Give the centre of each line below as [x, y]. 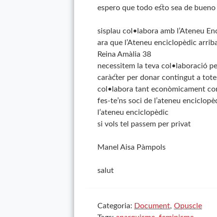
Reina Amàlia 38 [124, 54]
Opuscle [188, 206]
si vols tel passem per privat [144, 124]
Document [152, 206]
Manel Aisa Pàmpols [132, 147]
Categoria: [116, 206]
